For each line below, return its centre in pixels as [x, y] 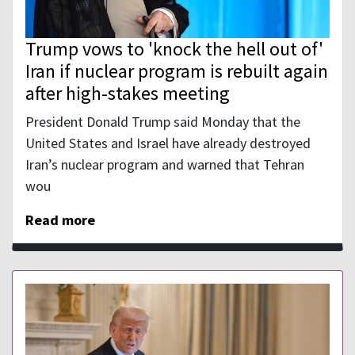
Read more [60, 220]
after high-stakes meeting [128, 94]
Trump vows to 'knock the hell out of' [174, 49]
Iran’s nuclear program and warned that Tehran [165, 165]
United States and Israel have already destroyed [168, 143]
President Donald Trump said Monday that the [163, 122]
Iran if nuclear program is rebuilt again [177, 71]
